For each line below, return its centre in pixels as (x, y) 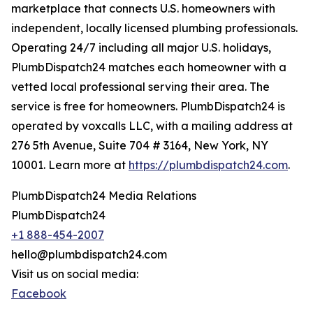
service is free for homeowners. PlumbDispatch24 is (148, 107)
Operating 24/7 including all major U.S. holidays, (141, 48)
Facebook (39, 294)
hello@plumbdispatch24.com (89, 255)
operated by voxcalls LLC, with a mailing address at (152, 126)
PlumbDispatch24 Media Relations (104, 196)
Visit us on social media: (75, 274)
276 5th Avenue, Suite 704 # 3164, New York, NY (140, 146)
